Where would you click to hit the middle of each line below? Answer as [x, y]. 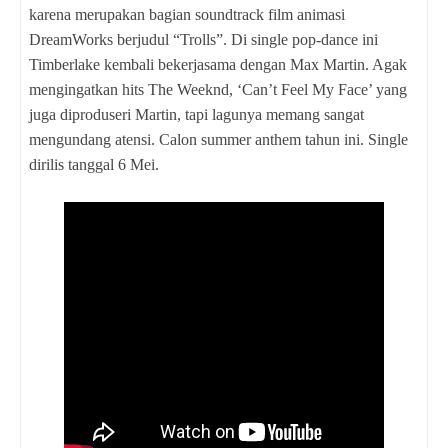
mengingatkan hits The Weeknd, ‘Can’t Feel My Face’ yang [218, 89]
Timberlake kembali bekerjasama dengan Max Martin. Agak [218, 64]
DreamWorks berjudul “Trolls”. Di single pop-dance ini [203, 39]
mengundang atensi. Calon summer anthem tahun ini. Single [218, 139]
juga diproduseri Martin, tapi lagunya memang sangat [196, 114]
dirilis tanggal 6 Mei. [94, 164]
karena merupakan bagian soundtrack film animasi [187, 14]
